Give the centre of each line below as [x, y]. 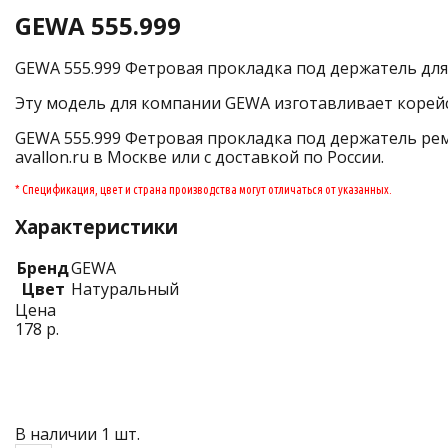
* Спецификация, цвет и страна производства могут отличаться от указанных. [203, 190]
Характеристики [96, 227]
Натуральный [125, 288]
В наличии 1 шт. [77, 433]
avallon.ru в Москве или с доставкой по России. [199, 157]
